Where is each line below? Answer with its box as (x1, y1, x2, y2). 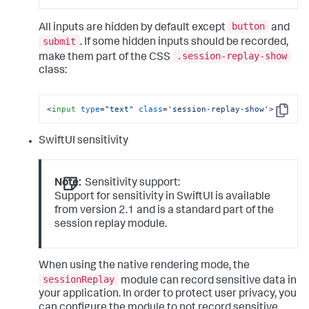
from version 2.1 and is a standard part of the (54, 206, 275, 217)
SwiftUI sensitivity (39, 136, 128, 148)
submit (43, 35, 76, 47)
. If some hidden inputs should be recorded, (80, 37, 288, 48)
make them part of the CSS (39, 52, 172, 63)
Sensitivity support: (84, 178, 180, 190)
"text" (105, 103, 134, 114)
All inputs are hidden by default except (39, 22, 228, 34)
